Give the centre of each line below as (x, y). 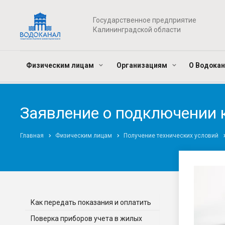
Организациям (143, 65)
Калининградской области (137, 30)
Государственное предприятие (144, 20)
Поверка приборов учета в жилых (86, 218)
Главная (32, 136)
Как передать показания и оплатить (91, 202)
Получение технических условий (171, 136)
